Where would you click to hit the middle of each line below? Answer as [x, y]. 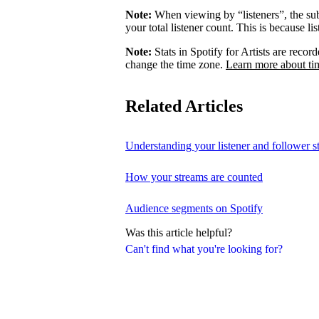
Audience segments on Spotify [194, 208]
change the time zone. [176, 64]
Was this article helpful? [179, 232]
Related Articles [184, 106]
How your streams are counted [194, 177]
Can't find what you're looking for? [204, 249]
